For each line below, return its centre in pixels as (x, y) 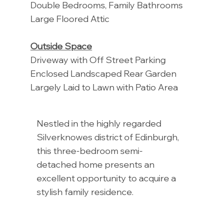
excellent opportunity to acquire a (107, 178)
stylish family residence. (85, 192)
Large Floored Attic (70, 19)
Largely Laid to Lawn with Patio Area (104, 87)
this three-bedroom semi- (90, 151)
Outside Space (61, 46)
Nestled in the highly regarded (99, 123)
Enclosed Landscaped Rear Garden (104, 73)
